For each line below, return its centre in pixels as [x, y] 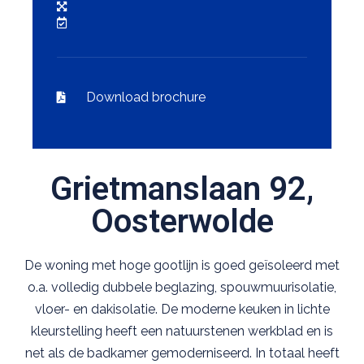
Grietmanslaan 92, [182, 189]
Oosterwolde [182, 222]
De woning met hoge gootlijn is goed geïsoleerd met [182, 266]
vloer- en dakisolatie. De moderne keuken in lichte [182, 310]
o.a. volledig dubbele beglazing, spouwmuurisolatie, [182, 288]
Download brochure [145, 97]
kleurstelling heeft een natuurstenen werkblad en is [182, 331]
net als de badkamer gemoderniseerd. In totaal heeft [182, 353]
